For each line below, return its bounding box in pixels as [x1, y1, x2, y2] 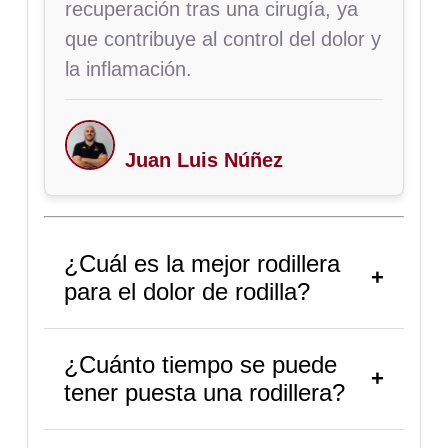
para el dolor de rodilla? [63, 277, 310, 305]
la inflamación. [64, 57, 192, 80]
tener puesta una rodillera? [63, 378, 345, 406]
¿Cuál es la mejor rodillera [63, 249, 340, 277]
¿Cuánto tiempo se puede [63, 350, 337, 378]
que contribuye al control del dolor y [64, 27, 381, 50]
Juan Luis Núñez [124, 148, 283, 171]
